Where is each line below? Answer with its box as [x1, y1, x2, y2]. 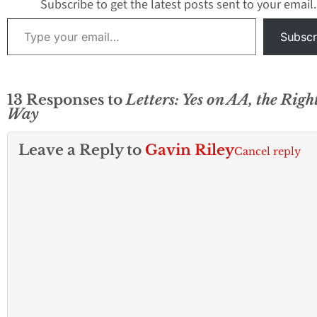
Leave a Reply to [18, 141, 145, 159]
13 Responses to [7, 91, 126, 109]
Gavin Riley [145, 141, 234, 159]
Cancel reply [234, 145, 301, 158]
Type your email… [6, 11, 40, 25]
